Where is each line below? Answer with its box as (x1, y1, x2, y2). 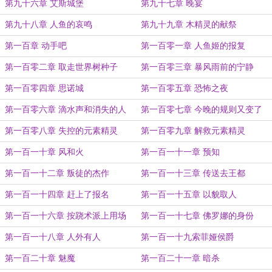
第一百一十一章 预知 (141, 148, 220, 157)
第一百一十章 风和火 (5, 148, 84, 157)
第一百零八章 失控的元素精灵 (5, 126, 118, 135)
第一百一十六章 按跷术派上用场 (5, 211, 126, 220)
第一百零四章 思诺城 (5, 84, 84, 93)
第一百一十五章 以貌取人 (141, 190, 237, 199)
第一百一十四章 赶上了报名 (5, 190, 109, 199)
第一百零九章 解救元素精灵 (141, 126, 245, 135)
